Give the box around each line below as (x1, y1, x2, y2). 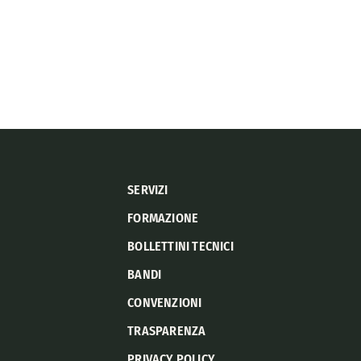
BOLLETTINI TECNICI (127, 238, 234, 254)
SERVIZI (127, 181, 168, 197)
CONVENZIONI (127, 294, 202, 310)
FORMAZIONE (127, 210, 199, 226)
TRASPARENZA (127, 322, 206, 338)
